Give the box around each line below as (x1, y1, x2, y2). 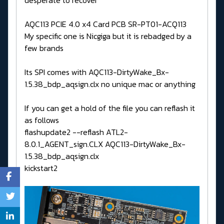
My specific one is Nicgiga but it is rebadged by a (24, 29, 191, 42)
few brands (24, 41, 63, 54)
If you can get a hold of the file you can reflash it (24, 101, 195, 114)
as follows (24, 113, 59, 126)
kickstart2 (24, 161, 57, 174)
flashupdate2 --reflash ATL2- (24, 125, 128, 138)
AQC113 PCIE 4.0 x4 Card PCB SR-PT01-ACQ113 (24, 17, 186, 30)
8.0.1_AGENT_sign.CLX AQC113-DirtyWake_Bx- (24, 137, 185, 150)
